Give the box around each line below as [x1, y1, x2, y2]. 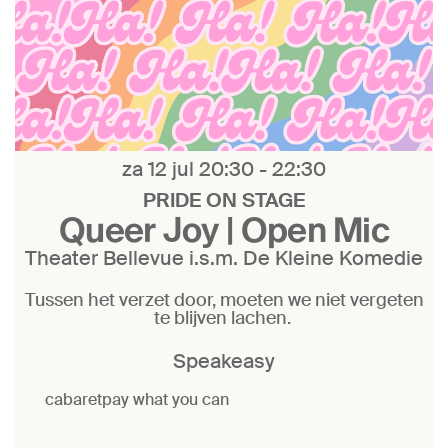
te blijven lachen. [153, 306, 295, 331]
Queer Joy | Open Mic [59, 208, 389, 250]
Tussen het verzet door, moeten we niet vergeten [24, 288, 424, 313]
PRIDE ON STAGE [143, 187, 305, 214]
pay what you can [102, 389, 229, 411]
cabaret [45, 389, 102, 411]
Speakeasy [173, 348, 275, 375]
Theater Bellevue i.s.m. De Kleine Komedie [25, 245, 423, 272]
